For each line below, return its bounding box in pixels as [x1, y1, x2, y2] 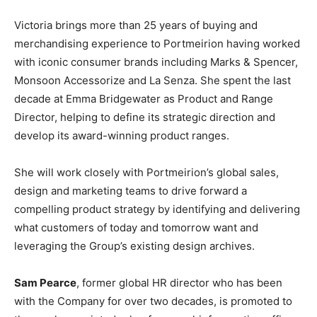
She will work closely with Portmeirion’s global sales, [14, 166, 279, 179]
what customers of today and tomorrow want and [14, 221, 258, 234]
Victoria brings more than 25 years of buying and [14, 18, 258, 32]
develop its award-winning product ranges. [14, 129, 229, 142]
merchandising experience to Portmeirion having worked [14, 37, 300, 50]
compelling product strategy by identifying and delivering [14, 202, 300, 216]
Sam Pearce [14, 276, 76, 289]
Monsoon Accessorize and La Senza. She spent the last [14, 74, 291, 87]
